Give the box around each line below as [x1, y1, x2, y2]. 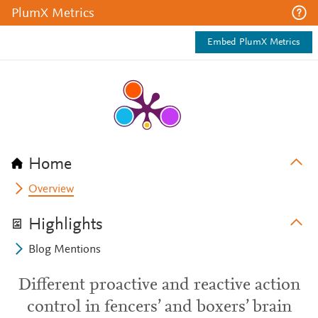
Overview [28, 184, 75, 195]
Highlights [28, 216, 103, 234]
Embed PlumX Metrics [207, 38, 300, 48]
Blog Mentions [28, 244, 102, 256]
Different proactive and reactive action [18, 277, 300, 294]
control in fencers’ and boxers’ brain [26, 299, 292, 316]
